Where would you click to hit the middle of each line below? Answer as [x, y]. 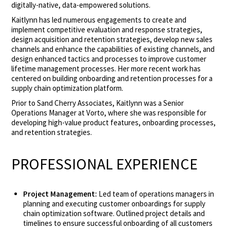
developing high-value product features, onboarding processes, [114, 122]
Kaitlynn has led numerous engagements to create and [99, 20]
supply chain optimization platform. [68, 88]
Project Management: [61, 194]
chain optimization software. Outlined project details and [114, 214]
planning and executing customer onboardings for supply [114, 204]
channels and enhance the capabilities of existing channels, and [113, 49]
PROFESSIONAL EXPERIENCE [105, 164]
